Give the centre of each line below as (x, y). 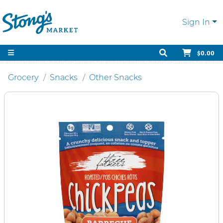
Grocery (23, 77)
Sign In (196, 22)
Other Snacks (115, 77)
